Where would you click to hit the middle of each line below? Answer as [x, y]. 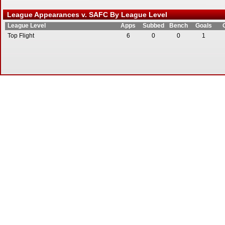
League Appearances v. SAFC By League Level [85, 15]
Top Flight [21, 36]
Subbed [153, 26]
